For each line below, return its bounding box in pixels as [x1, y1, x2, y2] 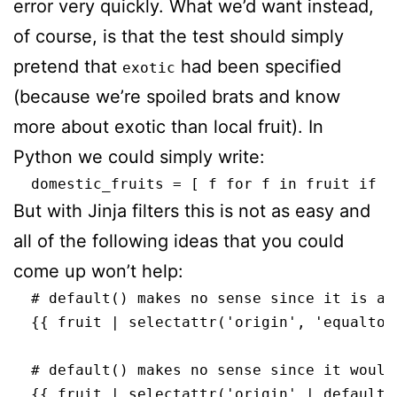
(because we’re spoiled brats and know [13, 85, 340, 107]
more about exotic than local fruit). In [13, 115, 323, 137]
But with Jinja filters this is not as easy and [13, 199, 370, 222]
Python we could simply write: [13, 145, 265, 167]
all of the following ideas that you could [13, 230, 344, 252]
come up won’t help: [13, 260, 183, 282]
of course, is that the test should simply [13, 25, 344, 47]
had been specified [175, 55, 341, 77]
